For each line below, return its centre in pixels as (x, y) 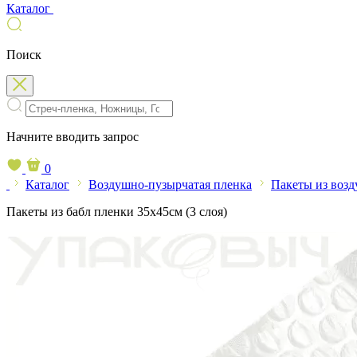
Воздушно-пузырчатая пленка (170, 184)
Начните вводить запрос (73, 137)
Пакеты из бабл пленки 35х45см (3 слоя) (117, 212)
